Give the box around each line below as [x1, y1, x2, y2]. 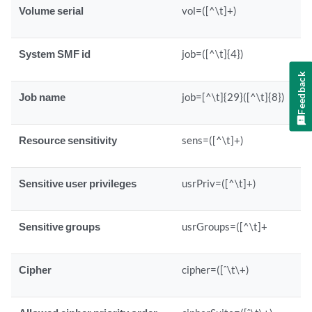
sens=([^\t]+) [182, 134, 244, 146]
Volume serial [19, 4, 84, 17]
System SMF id [19, 47, 91, 60]
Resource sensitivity [19, 134, 118, 146]
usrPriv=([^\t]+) [182, 177, 257, 189]
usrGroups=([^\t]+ [182, 220, 268, 233]
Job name [19, 91, 66, 103]
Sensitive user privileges [19, 177, 137, 189]
